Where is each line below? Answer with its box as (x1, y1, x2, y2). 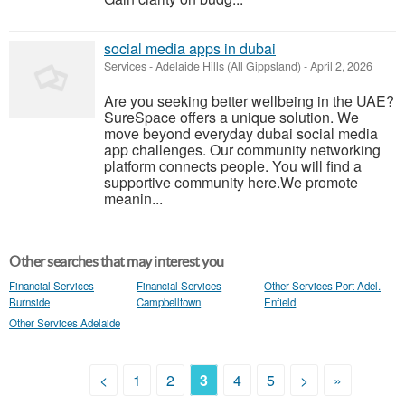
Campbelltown (137, 295, 202, 309)
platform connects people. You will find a (104, 155, 362, 176)
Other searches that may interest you (9, 253, 224, 269)
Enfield (264, 295, 297, 309)
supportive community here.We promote (104, 172, 358, 193)
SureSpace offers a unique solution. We (104, 107, 359, 127)
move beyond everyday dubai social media (104, 123, 378, 144)
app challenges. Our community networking (104, 139, 381, 160)
